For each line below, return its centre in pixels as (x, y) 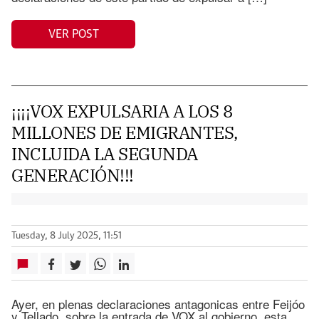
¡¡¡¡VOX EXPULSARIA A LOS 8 (122, 111)
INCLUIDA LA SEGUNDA (105, 154)
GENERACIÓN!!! (73, 175)
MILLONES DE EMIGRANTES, (125, 132)
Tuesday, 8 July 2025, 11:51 (67, 236)
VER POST (73, 34)
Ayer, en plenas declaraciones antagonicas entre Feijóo (158, 304)
